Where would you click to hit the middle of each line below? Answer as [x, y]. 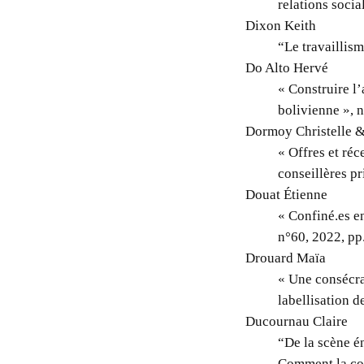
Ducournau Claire [297, 321]
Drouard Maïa [286, 258]
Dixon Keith [281, 25]
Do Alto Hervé [287, 67]
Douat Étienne [287, 194]
